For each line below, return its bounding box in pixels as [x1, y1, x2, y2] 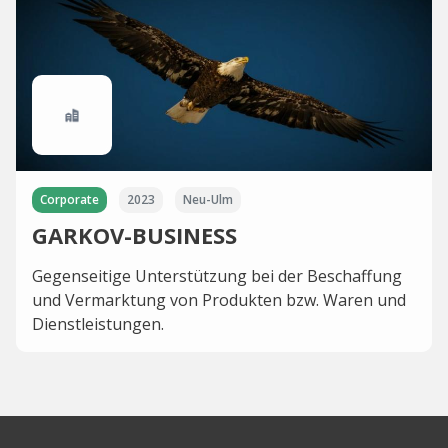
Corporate [40, 191, 99, 208]
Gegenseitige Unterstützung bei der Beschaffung [32, 265, 402, 287]
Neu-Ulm [183, 191, 233, 208]
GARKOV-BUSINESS [32, 220, 237, 250]
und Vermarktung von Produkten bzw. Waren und [32, 289, 406, 311]
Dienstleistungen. [32, 313, 164, 335]
